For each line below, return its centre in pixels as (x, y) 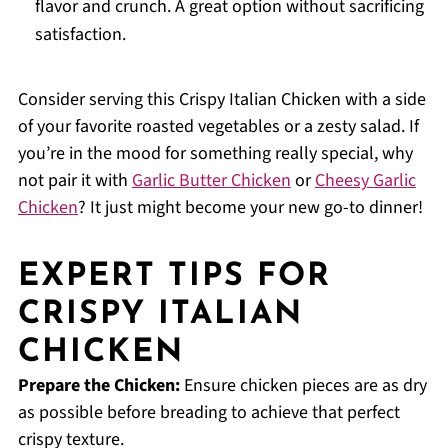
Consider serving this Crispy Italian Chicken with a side (221, 100)
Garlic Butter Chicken (211, 181)
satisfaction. (80, 35)
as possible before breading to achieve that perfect (208, 413)
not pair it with (74, 181)
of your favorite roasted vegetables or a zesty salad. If (218, 127)
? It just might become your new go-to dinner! (250, 208)
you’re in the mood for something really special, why (215, 154)
